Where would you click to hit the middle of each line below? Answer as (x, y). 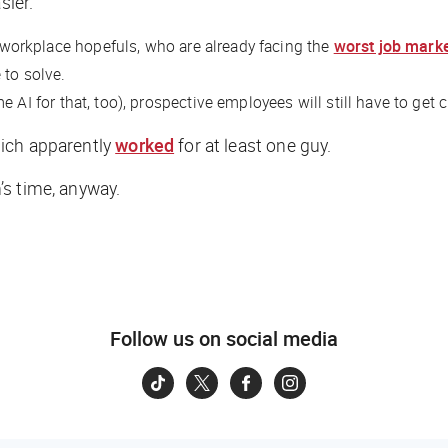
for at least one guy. (257, 144)
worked (145, 144)
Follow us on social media (224, 338)
